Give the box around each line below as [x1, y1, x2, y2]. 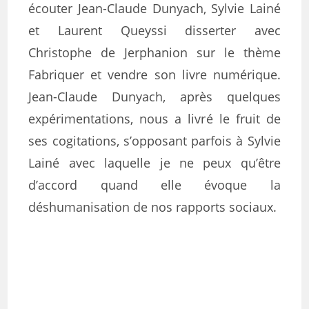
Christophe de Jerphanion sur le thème [28, 44, 281, 61]
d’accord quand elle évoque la [28, 177, 281, 193]
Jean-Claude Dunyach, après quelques [28, 88, 281, 105]
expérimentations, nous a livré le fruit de [28, 110, 281, 127]
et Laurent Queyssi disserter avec [28, 22, 281, 39]
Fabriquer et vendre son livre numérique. [28, 66, 281, 83]
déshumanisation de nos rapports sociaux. [28, 199, 277, 215]
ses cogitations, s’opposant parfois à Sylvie [28, 132, 281, 149]
